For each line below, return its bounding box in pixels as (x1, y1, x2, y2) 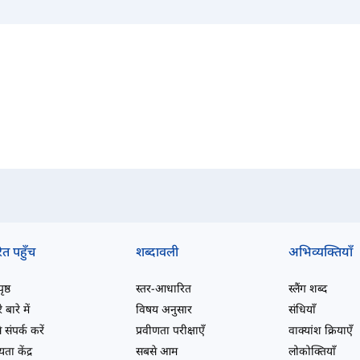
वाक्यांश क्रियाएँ (288, 322, 354, 338)
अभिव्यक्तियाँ (288, 243, 354, 261)
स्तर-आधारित (135, 280, 191, 297)
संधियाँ (288, 301, 317, 317)
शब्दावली (135, 243, 178, 261)
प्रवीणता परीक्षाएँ (135, 322, 205, 338)
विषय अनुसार (135, 301, 192, 317)
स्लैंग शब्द (288, 280, 328, 297)
